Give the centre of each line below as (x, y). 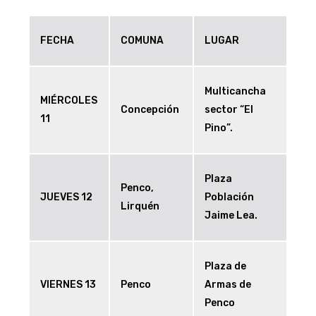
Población (229, 197)
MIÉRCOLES (69, 101)
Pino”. (219, 128)
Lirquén (140, 207)
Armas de (228, 285)
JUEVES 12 (66, 197)
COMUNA (142, 41)
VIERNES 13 (68, 285)
